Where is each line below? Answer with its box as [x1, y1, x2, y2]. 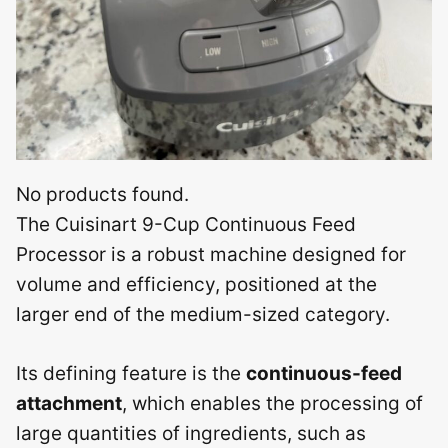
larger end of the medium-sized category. [16, 303, 390, 326]
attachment [16, 391, 122, 415]
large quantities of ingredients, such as [16, 421, 366, 445]
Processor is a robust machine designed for [16, 243, 406, 266]
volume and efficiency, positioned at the [16, 273, 377, 296]
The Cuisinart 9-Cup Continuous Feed [16, 213, 356, 236]
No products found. [16, 183, 189, 206]
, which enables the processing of [122, 391, 423, 415]
